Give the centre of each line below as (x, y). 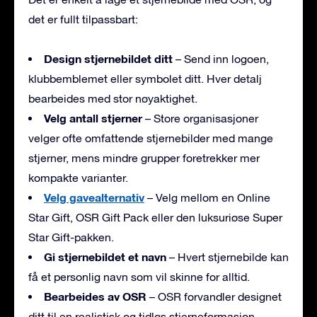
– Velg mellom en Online (207, 197)
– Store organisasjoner (200, 118)
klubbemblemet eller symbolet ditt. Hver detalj (145, 78)
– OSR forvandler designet (214, 296)
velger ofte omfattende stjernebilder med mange (151, 138)
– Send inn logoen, (221, 58)
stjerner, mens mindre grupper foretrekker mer (144, 157)
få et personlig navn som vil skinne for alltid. (139, 276)
